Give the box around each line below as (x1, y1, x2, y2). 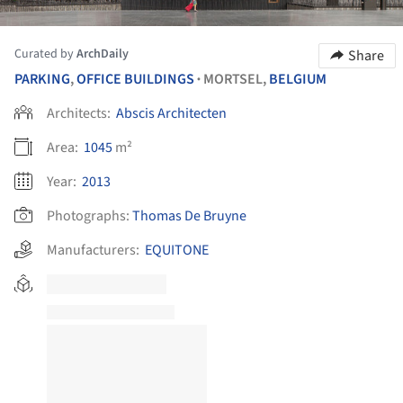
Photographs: (47, 205, 130, 226)
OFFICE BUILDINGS (76, 68, 194, 89)
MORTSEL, (203, 68, 269, 89)
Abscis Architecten (116, 103, 227, 123)
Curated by (14, 44, 76, 63)
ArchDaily (76, 44, 129, 63)
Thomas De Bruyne (132, 205, 246, 226)
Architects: (47, 103, 113, 123)
